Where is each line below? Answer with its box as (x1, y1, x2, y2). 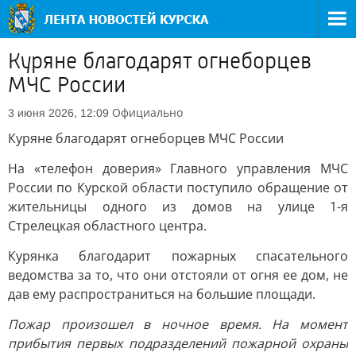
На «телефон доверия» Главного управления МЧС (8, 160, 348, 177)
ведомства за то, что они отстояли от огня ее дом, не (8, 266, 348, 284)
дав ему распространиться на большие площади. (8, 285, 315, 303)
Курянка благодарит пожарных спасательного (8, 247, 348, 265)
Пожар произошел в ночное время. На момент (8, 315, 348, 333)
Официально (112, 105, 183, 120)
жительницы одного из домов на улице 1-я (8, 198, 348, 215)
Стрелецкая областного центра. (8, 217, 207, 234)
